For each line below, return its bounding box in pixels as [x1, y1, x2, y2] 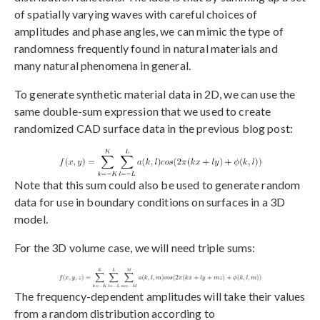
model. [14, 212, 48, 226]
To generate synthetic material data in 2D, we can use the [14, 86, 296, 101]
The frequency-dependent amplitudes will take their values [14, 289, 306, 304]
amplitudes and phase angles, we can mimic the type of [14, 24, 284, 38]
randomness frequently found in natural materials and [14, 41, 278, 55]
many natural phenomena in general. [14, 58, 191, 72]
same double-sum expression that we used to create [14, 104, 271, 118]
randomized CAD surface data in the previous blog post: [14, 121, 294, 135]
